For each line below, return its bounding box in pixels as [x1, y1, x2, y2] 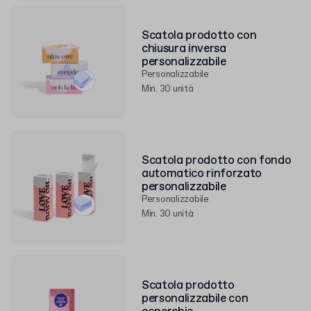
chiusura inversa [142, 40, 226, 57]
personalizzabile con [142, 290, 249, 307]
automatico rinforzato [142, 165, 262, 182]
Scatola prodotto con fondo [142, 152, 292, 169]
